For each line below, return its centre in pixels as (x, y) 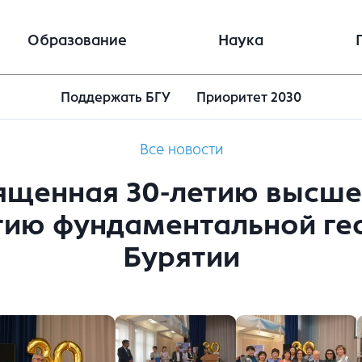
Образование (77, 40)
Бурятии (181, 258)
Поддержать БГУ (115, 98)
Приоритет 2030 (249, 98)
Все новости (181, 150)
